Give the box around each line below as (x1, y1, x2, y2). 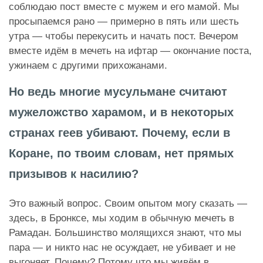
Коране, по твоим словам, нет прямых (9, 146, 234, 160)
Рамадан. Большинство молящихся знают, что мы (9, 227, 241, 238)
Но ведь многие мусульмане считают (9, 85, 227, 98)
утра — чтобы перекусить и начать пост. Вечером (9, 30, 238, 42)
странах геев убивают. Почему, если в (9, 126, 230, 139)
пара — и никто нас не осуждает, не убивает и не (9, 241, 235, 253)
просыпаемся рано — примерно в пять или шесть (9, 15, 239, 27)
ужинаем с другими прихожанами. (9, 59, 167, 71)
